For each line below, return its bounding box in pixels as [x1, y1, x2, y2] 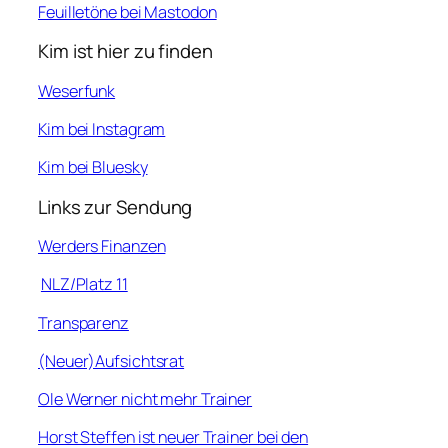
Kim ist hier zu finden [38, 38, 213, 65]
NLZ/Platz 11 [40, 273, 128, 296]
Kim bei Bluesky [38, 156, 148, 179]
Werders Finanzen [38, 235, 166, 258]
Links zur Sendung [38, 193, 193, 220]
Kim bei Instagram [38, 117, 166, 140]
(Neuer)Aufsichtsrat [38, 349, 185, 372]
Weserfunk [38, 79, 116, 102]
